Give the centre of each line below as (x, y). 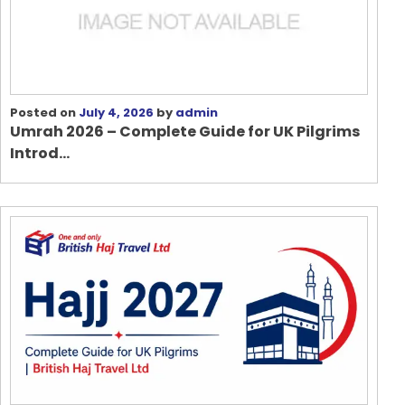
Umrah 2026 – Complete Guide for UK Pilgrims (185, 132)
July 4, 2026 (116, 113)
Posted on (44, 113)
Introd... (40, 153)
